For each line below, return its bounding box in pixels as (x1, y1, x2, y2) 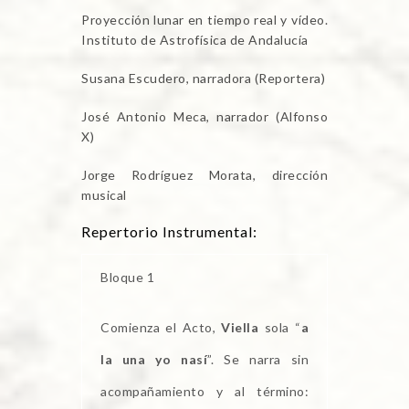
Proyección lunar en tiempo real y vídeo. (81, 12, 328, 28)
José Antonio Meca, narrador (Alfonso (81, 109, 328, 125)
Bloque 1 (100, 269, 154, 286)
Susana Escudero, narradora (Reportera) (81, 70, 325, 87)
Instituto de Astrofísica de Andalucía (81, 32, 309, 48)
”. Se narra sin (207, 351, 309, 368)
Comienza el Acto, (100, 320, 222, 336)
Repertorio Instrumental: (81, 223, 257, 241)
